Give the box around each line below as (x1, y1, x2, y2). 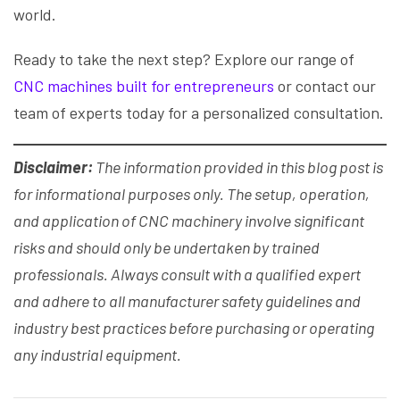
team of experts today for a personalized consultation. (13, 103, 384, 123)
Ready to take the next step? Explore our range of (13, 49, 354, 70)
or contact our (274, 76, 376, 96)
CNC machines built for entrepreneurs (13, 76, 274, 96)
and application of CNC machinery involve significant (13, 211, 364, 231)
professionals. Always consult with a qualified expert (13, 264, 361, 285)
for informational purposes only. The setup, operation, (13, 184, 370, 204)
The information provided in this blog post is (93, 157, 383, 178)
